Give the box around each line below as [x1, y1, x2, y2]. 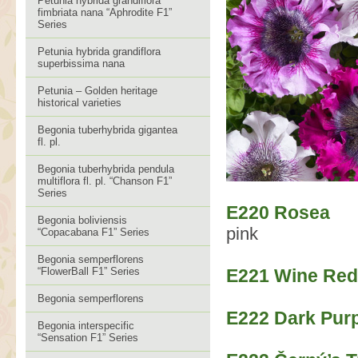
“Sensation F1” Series [38, 332, 138, 344]
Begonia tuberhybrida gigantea [38, 124, 177, 136]
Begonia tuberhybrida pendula [38, 163, 174, 175]
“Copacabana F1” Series [38, 226, 149, 238]
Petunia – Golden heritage [38, 85, 157, 97]
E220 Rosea [226, 202, 330, 223]
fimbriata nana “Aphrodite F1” [38, 6, 172, 18]
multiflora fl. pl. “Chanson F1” [38, 175, 172, 187]
